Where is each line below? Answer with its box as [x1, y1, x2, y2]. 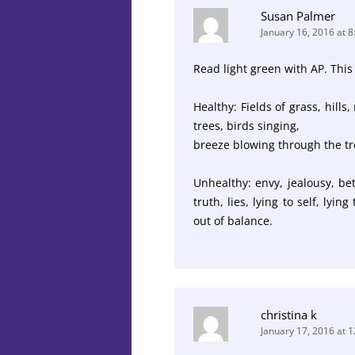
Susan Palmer [261, 7, 335, 24]
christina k [261, 306, 317, 323]
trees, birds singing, [193, 117, 300, 133]
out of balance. [193, 212, 273, 228]
